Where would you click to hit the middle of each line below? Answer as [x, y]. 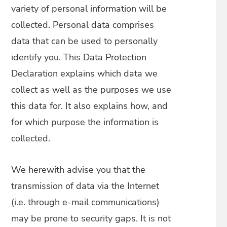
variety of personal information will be [89, 9]
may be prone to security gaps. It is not [91, 218]
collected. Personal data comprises [83, 25]
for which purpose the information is [85, 122]
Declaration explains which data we [85, 73]
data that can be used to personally [85, 41]
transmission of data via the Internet [85, 186]
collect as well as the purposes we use [91, 90]
